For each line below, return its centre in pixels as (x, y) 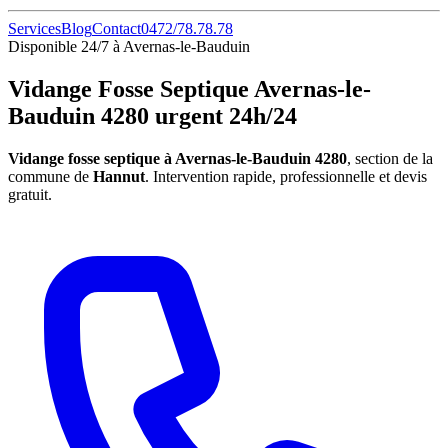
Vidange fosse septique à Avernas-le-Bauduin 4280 (177, 158)
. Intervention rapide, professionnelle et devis (286, 176)
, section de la (390, 158)
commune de (50, 176)
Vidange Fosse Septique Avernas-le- (189, 88)
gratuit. (30, 194)
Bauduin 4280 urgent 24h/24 (152, 115)
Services (34, 28)
